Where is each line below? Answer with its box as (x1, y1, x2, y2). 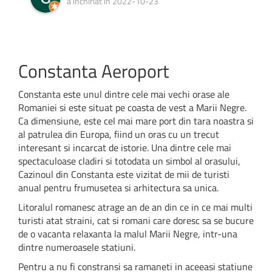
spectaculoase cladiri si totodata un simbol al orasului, (18, 153, 240, 168)
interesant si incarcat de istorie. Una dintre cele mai (18, 140, 231, 155)
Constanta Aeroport (18, 56, 169, 85)
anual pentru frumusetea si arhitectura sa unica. (18, 180, 219, 195)
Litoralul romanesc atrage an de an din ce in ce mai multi (18, 199, 253, 214)
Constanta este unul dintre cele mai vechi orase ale (18, 86, 229, 101)
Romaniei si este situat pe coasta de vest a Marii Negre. (18, 100, 246, 115)
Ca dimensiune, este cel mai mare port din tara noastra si (18, 113, 254, 128)
